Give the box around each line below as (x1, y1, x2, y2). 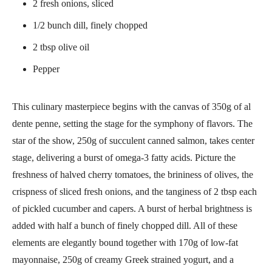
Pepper (33, 63, 59, 74)
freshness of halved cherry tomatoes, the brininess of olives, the (12, 169, 253, 180)
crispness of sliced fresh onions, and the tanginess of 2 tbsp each (12, 186, 257, 197)
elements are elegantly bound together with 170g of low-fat (12, 237, 238, 248)
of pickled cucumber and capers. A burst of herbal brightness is (12, 203, 252, 214)
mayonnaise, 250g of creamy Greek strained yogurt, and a (12, 254, 234, 265)
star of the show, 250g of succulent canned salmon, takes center (12, 135, 254, 146)
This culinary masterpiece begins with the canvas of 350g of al (12, 101, 251, 112)
